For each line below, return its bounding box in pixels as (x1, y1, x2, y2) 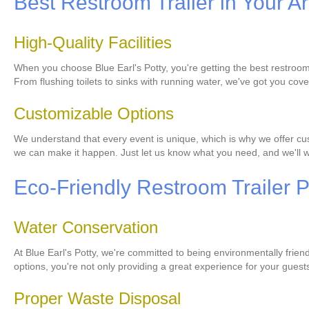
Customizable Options (14, 104, 174, 123)
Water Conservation (14, 218, 158, 237)
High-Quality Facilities (14, 33, 172, 52)
